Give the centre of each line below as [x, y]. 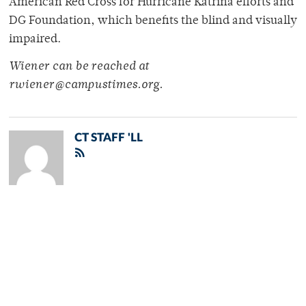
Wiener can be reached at [79, 67]
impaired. [35, 40]
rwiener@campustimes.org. [86, 86]
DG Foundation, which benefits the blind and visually [153, 22]
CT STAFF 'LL [109, 138]
